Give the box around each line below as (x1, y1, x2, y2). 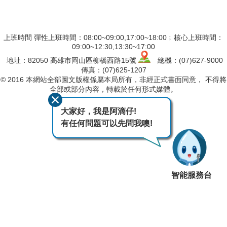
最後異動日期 (75, 102, 119, 110)
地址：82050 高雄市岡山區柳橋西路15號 (4, 56, 138, 65)
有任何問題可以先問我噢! (61, 119, 153, 128)
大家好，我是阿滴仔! (61, 107, 136, 116)
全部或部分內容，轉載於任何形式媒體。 (50, 85, 177, 94)
